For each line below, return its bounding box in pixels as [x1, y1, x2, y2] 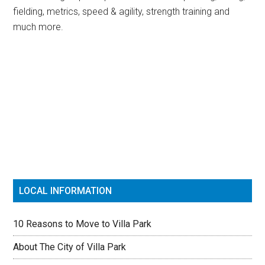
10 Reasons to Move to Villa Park [13, 218, 152, 230]
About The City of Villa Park [13, 241, 127, 253]
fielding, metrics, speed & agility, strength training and [13, 5, 230, 17]
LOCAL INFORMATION [19, 185, 112, 196]
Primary [12, 85, 75, 106]
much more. [13, 21, 64, 33]
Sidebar [12, 106, 73, 127]
